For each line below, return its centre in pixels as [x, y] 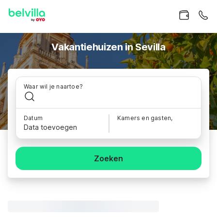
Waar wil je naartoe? [53, 86]
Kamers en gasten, [145, 118]
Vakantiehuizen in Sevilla [108, 47]
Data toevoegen [50, 127]
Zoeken [108, 158]
